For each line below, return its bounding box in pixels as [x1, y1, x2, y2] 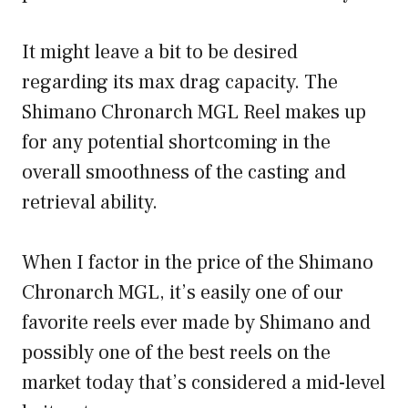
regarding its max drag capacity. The [22, 69, 338, 96]
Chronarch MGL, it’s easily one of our [22, 280, 343, 306]
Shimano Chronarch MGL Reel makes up [22, 99, 366, 126]
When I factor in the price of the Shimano [22, 250, 373, 276]
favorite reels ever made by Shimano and [22, 310, 371, 336]
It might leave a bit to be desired [22, 39, 298, 66]
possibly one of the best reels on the [22, 340, 331, 366]
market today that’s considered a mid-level [22, 370, 385, 396]
